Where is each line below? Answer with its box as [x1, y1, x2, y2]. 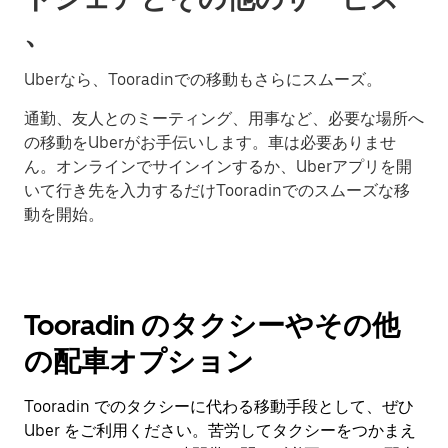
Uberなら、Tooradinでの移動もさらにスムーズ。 [24, 70, 382, 89]
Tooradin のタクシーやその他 [24, 308, 400, 342]
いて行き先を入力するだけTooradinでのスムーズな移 [24, 181, 410, 200]
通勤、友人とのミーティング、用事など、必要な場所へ [24, 109, 424, 128]
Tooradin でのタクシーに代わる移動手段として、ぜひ [24, 397, 414, 416]
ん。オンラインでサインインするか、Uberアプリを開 [24, 157, 412, 176]
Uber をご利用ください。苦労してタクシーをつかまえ [24, 421, 416, 440]
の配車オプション [24, 344, 254, 378]
